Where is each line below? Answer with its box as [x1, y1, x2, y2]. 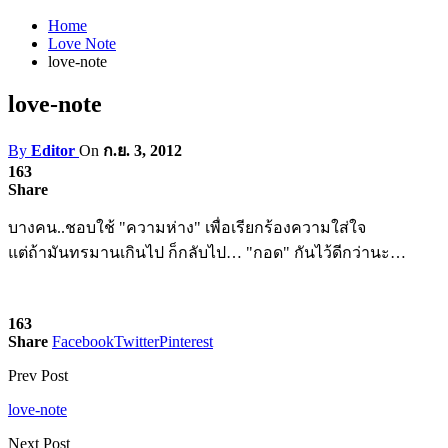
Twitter [114, 332, 159, 350]
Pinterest [159, 332, 213, 350]
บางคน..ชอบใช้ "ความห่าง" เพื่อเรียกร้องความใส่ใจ [8, 218, 366, 236]
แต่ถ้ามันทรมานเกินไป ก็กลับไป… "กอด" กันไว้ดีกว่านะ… [8, 243, 406, 261]
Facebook [52, 332, 114, 350]
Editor [31, 141, 75, 159]
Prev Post [8, 366, 68, 384]
